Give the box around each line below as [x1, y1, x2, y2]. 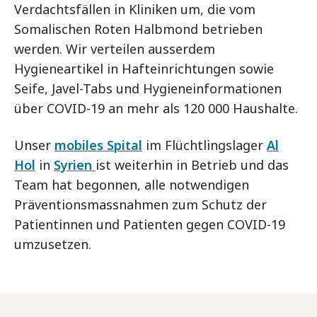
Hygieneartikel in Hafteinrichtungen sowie [14, 60, 274, 77]
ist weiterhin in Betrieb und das [96, 156, 289, 173]
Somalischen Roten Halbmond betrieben [14, 21, 263, 38]
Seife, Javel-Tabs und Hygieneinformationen [14, 80, 282, 97]
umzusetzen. [14, 236, 91, 253]
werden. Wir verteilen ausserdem [14, 40, 215, 57]
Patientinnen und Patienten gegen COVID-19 [14, 216, 285, 233]
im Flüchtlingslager [142, 137, 267, 154]
